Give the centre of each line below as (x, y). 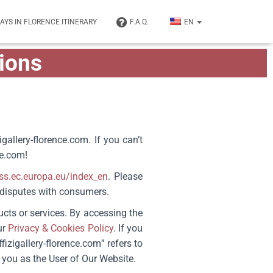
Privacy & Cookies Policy (61, 228)
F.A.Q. (139, 22)
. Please (126, 176)
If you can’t (118, 140)
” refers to (122, 243)
